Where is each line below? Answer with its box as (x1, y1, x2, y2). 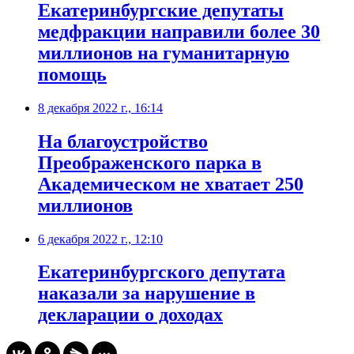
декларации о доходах (38, 304, 223, 326)
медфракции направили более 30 (38, 21, 320, 42)
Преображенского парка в (38, 152, 262, 173)
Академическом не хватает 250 (38, 173, 303, 194)
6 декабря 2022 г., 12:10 (38, 232, 163, 246)
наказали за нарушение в (38, 283, 255, 304)
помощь (38, 63, 107, 85)
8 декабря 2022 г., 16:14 (38, 100, 163, 115)
